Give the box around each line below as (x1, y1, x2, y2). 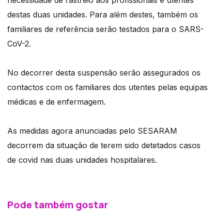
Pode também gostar (7, 198, 108, 212)
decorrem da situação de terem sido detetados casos (7, 140, 201, 151)
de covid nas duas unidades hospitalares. (7, 155, 157, 165)
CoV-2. (7, 39, 31, 49)
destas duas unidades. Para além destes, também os (7, 10, 198, 20)
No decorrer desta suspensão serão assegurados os (7, 68, 201, 78)
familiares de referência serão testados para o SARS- (7, 24, 204, 34)
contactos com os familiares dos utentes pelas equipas (7, 82, 208, 93)
